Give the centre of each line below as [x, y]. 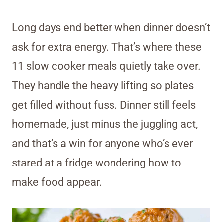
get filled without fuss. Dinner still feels [104, 105]
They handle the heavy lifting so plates [103, 85]
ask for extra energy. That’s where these [107, 47]
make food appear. [57, 182]
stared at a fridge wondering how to [97, 163]
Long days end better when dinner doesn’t [111, 27]
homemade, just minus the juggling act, [105, 124]
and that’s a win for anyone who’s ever [102, 143]
